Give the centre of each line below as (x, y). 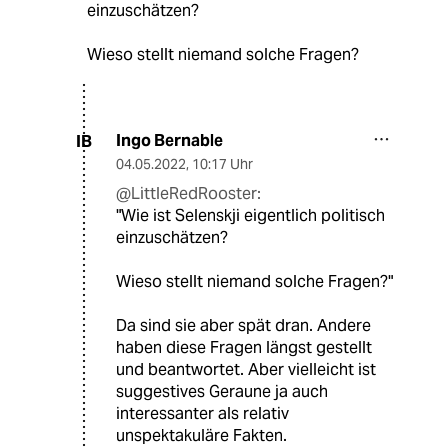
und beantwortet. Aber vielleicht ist (246, 370)
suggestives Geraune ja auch (222, 392)
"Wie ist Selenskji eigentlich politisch (250, 216)
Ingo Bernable (169, 141)
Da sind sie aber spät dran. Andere (243, 326)
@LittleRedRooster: (188, 194)
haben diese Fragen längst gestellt (244, 348)
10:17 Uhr (222, 164)
